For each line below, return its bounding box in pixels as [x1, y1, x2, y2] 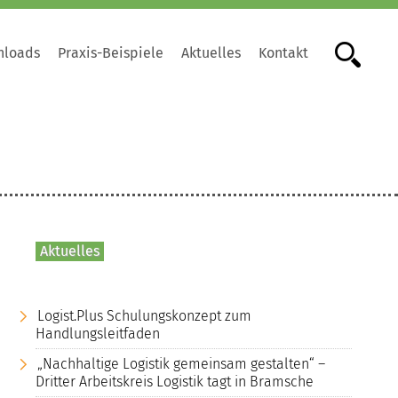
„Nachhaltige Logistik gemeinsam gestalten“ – [37, 354, 325, 372]
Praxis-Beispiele [58, 44, 163, 61]
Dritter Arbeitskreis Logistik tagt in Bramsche [36, 372, 314, 390]
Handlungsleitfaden [36, 324, 160, 342]
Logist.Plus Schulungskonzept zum [37, 306, 251, 324]
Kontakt [259, 44, 308, 61]
